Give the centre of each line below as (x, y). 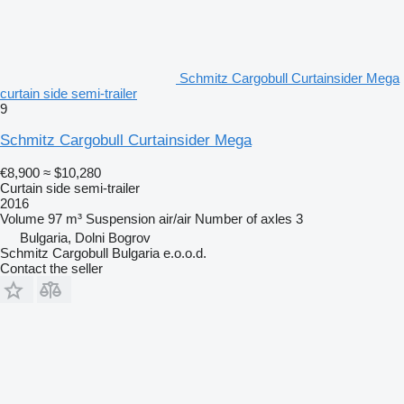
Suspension (120, 219)
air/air (175, 219)
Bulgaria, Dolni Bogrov (85, 238)
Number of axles (243, 219)
